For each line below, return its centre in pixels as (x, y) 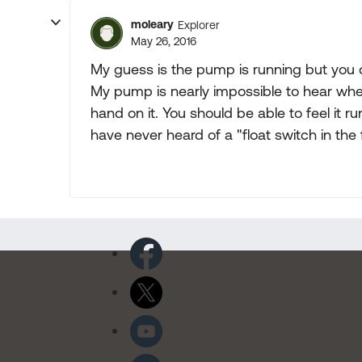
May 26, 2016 (164, 41)
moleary (152, 24)
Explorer (199, 25)
